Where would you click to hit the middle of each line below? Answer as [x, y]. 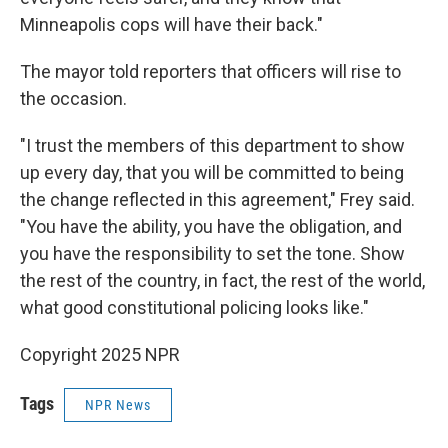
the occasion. [73, 98]
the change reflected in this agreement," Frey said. [217, 199]
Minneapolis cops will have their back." [171, 24]
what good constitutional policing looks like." [194, 307]
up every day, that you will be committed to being [212, 172]
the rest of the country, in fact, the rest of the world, [222, 280]
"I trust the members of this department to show [212, 145]
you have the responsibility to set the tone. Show [212, 253]
